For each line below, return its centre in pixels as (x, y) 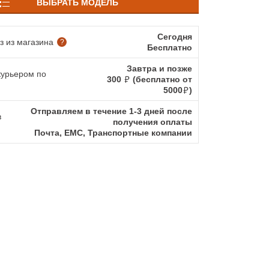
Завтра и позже (159, 68)
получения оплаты (153, 122)
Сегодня (175, 37)
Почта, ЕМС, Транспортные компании (113, 133)
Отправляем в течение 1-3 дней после (111, 111)
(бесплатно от (161, 79)
